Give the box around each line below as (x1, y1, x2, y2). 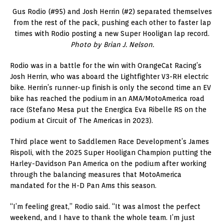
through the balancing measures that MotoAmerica (10, 170, 181, 178)
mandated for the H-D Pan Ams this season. (10, 181, 156, 189)
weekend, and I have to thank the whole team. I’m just (10, 213, 195, 221)
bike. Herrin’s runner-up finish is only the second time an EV (10, 83, 211, 91)
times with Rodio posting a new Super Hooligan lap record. (14, 29, 209, 37)
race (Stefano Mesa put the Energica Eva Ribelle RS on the (10, 105, 206, 113)
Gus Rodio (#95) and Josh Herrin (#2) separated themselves (12, 7, 212, 15)
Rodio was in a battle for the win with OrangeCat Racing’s (10, 61, 201, 69)
